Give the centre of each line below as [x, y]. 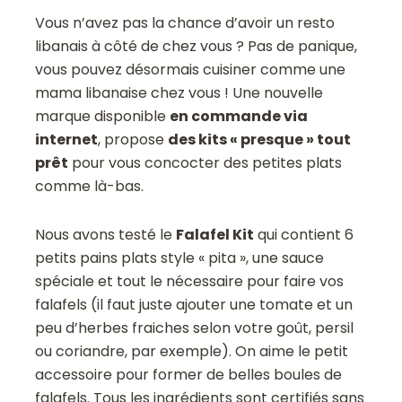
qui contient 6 [304, 235]
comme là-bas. [90, 187]
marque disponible [103, 117]
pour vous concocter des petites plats [205, 163]
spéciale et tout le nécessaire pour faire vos [190, 282]
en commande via [239, 117]
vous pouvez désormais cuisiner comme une [191, 70]
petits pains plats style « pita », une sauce [180, 258]
